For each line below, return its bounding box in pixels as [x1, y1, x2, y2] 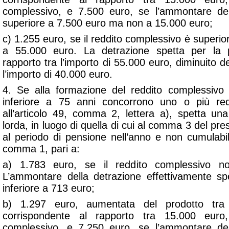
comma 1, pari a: [3, 143, 80, 154]
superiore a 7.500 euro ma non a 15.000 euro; [3, 17, 213, 29]
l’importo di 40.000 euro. [3, 68, 112, 80]
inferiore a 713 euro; [3, 182, 95, 194]
